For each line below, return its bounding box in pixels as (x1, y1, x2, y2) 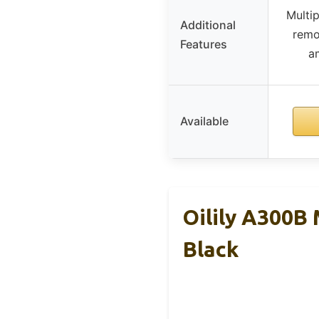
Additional (180, 18, 236, 33)
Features (180, 37, 227, 52)
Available (180, 114, 229, 129)
